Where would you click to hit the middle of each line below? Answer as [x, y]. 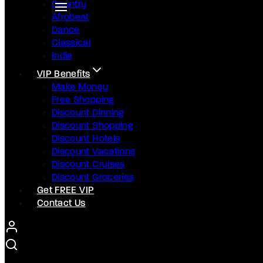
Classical [71, 43]
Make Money [80, 87]
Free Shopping [83, 100]
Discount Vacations [94, 152]
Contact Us [61, 204]
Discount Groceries [93, 178]
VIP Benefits [64, 75]
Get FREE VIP [66, 191]
